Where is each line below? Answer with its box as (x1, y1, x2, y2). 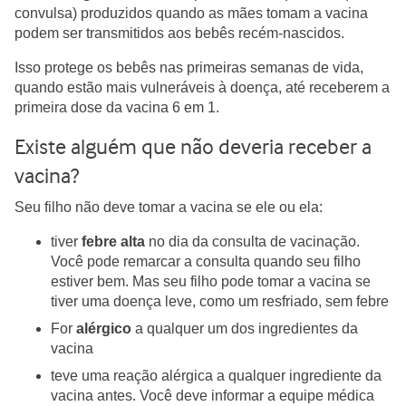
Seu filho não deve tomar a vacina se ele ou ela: (14, 199, 323, 215)
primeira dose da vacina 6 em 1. (14, 100, 219, 115)
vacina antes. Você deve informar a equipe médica (51, 388, 374, 403)
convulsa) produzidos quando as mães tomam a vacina (14, 5, 368, 21)
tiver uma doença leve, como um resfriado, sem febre (51, 294, 389, 309)
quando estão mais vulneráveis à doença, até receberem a (14, 80, 390, 95)
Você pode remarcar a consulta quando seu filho (51, 254, 361, 269)
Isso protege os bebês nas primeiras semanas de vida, (14, 60, 363, 75)
